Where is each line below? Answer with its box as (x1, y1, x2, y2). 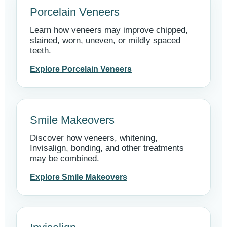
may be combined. (30, 154, 99, 163)
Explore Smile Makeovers (30, 173, 127, 181)
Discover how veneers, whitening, (30, 133, 158, 143)
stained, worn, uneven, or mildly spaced (30, 35, 180, 45)
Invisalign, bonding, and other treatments (30, 143, 184, 153)
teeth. (30, 46, 51, 55)
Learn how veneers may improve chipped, (30, 25, 188, 35)
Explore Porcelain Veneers (30, 65, 132, 73)
